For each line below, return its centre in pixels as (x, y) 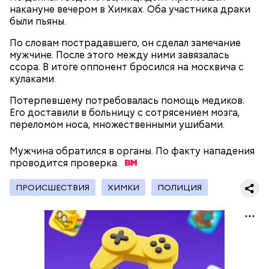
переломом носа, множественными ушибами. (117, 125)
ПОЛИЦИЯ (180, 187)
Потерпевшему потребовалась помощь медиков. (127, 101)
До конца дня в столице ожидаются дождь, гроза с (133, 131)
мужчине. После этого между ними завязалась (119, 55)
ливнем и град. (44, 143)
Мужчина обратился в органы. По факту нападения (132, 151)
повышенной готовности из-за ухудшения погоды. (131, 119)
